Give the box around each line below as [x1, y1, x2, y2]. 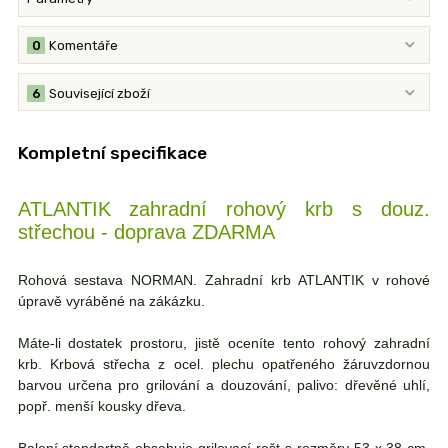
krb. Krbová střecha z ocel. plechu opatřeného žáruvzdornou [17, 356, 431, 373]
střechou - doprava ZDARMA [17, 221, 275, 244]
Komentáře [49, 38, 119, 54]
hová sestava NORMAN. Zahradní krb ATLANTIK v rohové [35, 272, 431, 289]
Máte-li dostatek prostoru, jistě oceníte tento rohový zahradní [17, 335, 431, 352]
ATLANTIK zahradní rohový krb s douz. [17, 198, 431, 221]
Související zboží [49, 85, 151, 101]
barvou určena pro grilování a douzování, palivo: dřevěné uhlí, [17, 377, 431, 394]
